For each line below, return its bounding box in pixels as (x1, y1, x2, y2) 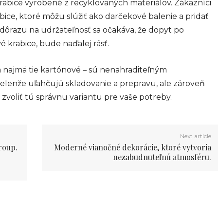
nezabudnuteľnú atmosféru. (113, 151, 212, 162)
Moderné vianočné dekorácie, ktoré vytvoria (54, 142, 212, 152)
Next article (180, 132, 212, 140)
